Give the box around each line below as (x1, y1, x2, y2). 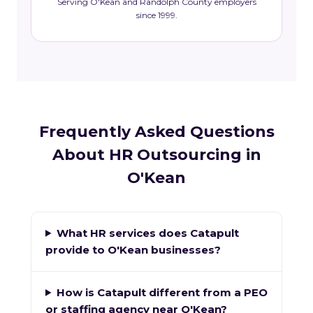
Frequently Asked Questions (38, 122, 275, 141)
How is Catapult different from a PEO (56, 285, 268, 299)
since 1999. (136, 9, 177, 20)
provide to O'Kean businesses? (45, 242, 221, 256)
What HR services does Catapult (56, 226, 239, 240)
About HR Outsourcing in (52, 145, 261, 164)
